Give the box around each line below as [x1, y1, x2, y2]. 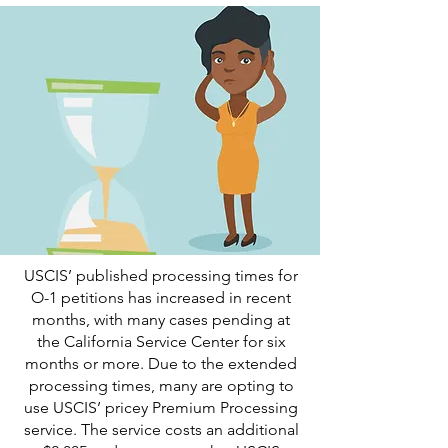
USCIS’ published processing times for [24, 266, 298, 285]
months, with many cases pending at [32, 310, 290, 329]
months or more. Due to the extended [25, 354, 297, 373]
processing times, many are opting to [28, 376, 294, 395]
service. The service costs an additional [23, 420, 299, 439]
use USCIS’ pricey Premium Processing [24, 398, 298, 417]
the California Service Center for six [36, 332, 286, 351]
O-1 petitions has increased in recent [31, 288, 291, 307]
